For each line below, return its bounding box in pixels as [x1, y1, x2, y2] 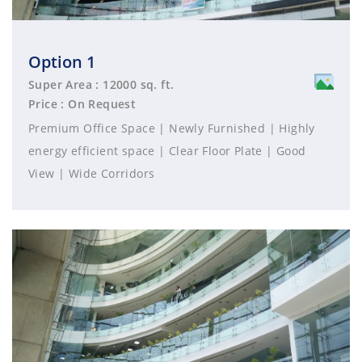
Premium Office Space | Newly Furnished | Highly [28, 120, 315, 136]
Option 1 [28, 50, 95, 73]
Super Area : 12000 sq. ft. [28, 76, 175, 92]
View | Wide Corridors [28, 165, 155, 181]
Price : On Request [28, 95, 137, 112]
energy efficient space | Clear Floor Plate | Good [28, 142, 306, 158]
